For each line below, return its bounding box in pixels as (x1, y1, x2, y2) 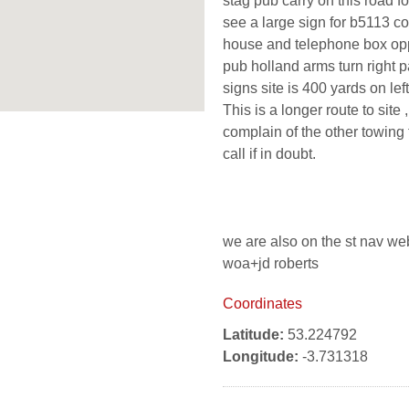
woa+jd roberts (223, 256, 319, 271)
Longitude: (223, 349, 299, 364)
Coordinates (223, 296, 302, 311)
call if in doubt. (223, 146, 316, 162)
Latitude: (223, 327, 284, 342)
